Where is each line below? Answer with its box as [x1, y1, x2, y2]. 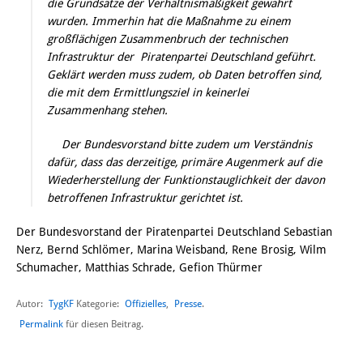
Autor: [16, 297, 43, 310]
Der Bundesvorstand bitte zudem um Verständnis [62, 138, 312, 152]
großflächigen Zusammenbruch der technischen [47, 32, 288, 46]
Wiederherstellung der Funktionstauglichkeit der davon [47, 173, 325, 187]
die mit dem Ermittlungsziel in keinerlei [47, 86, 249, 100]
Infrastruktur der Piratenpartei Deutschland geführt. [47, 50, 316, 64]
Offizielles [125, 297, 166, 310]
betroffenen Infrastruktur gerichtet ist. [47, 191, 243, 205]
